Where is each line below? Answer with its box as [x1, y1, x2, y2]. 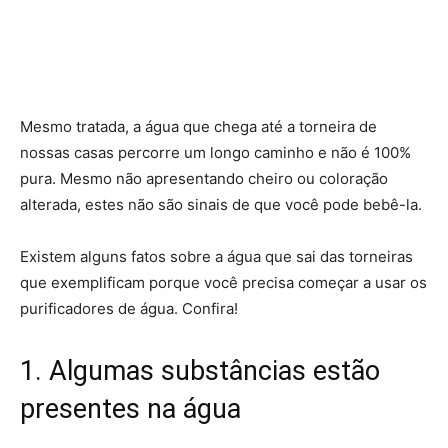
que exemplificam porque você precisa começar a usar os [20, 273, 427, 292]
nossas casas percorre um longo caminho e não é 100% [20, 143, 411, 162]
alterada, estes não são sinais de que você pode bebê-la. [20, 195, 422, 214]
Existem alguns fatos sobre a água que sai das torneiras [20, 247, 413, 266]
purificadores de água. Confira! [20, 299, 238, 318]
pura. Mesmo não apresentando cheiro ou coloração [20, 169, 388, 188]
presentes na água [20, 393, 241, 425]
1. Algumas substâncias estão [20, 355, 380, 387]
